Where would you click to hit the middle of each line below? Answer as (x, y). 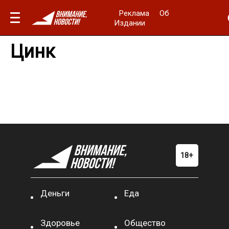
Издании (130, 23)
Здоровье (60, 223)
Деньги (55, 193)
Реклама (134, 13)
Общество (145, 223)
